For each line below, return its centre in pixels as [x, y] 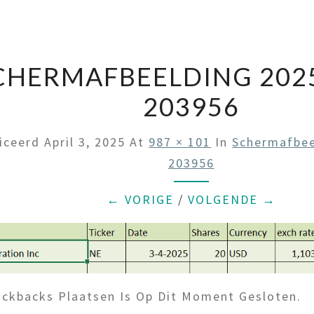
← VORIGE [140, 199]
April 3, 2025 [85, 142]
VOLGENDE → [232, 199]
